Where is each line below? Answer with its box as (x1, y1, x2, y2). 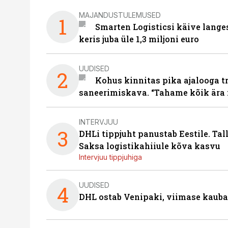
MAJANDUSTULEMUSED (79, 10, 161, 19)
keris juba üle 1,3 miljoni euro (79, 34, 199, 44)
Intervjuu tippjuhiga (79, 153, 142, 161)
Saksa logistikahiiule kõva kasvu (79, 140, 220, 151)
